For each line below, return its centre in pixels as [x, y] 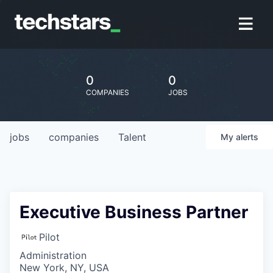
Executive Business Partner [134, 212]
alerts [247, 137]
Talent [132, 137]
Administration [53, 255]
